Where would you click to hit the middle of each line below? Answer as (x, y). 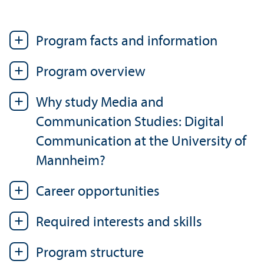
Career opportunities (98, 192)
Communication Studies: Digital (130, 122)
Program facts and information (127, 42)
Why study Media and (100, 103)
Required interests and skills (119, 222)
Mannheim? (71, 161)
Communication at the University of (141, 142)
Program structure (90, 253)
